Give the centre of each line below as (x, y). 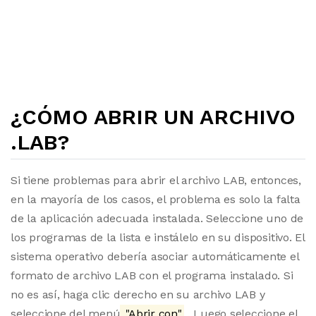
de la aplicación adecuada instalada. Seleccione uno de (157, 218)
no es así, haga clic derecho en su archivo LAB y (138, 294)
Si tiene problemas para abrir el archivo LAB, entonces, (156, 180)
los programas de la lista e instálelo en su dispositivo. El (158, 237)
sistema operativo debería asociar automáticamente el (155, 256)
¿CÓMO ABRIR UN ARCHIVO (153, 117)
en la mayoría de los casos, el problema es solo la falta (156, 199)
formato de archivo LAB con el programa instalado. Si (152, 275)
